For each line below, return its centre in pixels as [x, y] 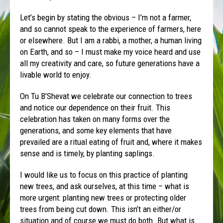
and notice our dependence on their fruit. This [95, 107]
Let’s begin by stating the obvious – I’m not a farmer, [106, 17]
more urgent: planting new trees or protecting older [103, 197]
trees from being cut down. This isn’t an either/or [101, 209]
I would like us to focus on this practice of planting [104, 174]
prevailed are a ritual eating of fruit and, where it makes [111, 142]
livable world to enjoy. [56, 74]
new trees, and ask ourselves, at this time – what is [105, 186]
